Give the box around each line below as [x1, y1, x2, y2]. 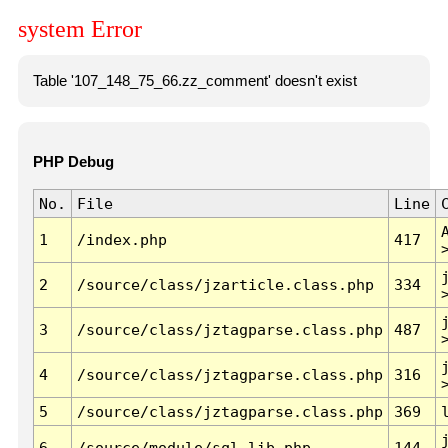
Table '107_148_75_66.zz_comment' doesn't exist [32, 72, 357, 89]
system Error [18, 16, 142, 43]
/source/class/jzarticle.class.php [76, 276, 374, 294]
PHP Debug [32, 154, 114, 171]
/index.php [76, 231, 167, 249]
